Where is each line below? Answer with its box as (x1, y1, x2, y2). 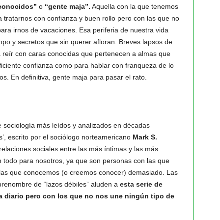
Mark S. (132, 133, 157, 141)
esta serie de (119, 180, 163, 188)
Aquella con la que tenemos (90, 2, 178, 10)
